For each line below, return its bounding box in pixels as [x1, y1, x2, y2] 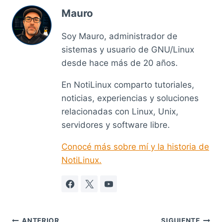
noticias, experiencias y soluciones [61, 93, 199, 104]
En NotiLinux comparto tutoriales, [61, 80, 194, 90]
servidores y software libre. [61, 120, 170, 130]
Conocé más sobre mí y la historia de [61, 142, 209, 152]
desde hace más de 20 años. [61, 58, 178, 68]
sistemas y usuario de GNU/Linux [61, 45, 194, 55]
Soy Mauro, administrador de [61, 31, 177, 42]
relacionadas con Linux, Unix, [61, 107, 178, 117]
